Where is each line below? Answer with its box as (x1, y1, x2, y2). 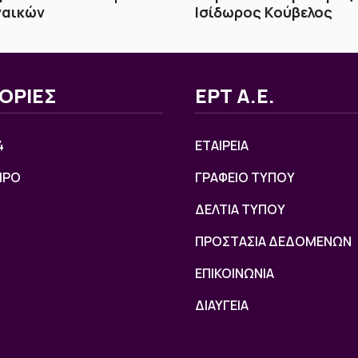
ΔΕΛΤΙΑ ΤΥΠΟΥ (195, 200, 285, 218)
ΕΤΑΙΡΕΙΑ (195, 136, 249, 154)
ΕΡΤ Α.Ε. (195, 82, 275, 109)
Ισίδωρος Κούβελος (195, 2, 332, 22)
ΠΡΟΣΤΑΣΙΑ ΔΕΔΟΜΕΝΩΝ (195, 232, 352, 250)
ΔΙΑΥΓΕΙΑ (195, 296, 249, 314)
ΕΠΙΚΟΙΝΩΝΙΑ (195, 264, 274, 282)
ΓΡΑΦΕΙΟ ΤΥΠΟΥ (195, 168, 295, 186)
